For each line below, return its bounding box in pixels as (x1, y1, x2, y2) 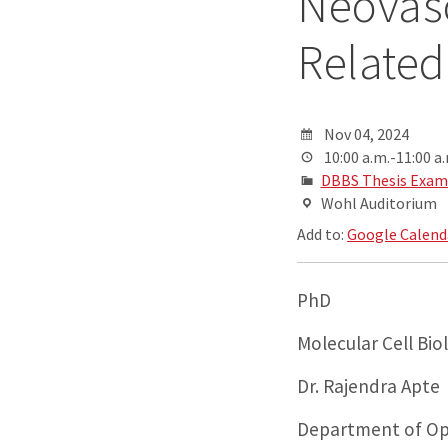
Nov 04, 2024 (323, 123, 409, 144)
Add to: (297, 223, 348, 244)
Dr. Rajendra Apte (297, 373, 441, 398)
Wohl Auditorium (320, 192, 437, 213)
